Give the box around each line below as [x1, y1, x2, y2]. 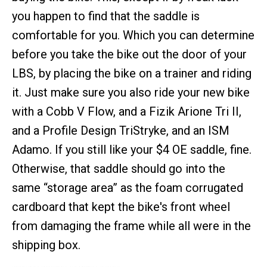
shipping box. [12, 238, 80, 252]
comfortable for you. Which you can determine [12, 28, 254, 42]
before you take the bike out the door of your [12, 47, 247, 61]
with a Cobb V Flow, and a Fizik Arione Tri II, [12, 104, 241, 119]
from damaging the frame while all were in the [12, 219, 251, 233]
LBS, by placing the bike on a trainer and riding [12, 66, 252, 80]
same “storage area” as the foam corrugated [12, 181, 243, 195]
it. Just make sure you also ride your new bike [12, 85, 250, 100]
